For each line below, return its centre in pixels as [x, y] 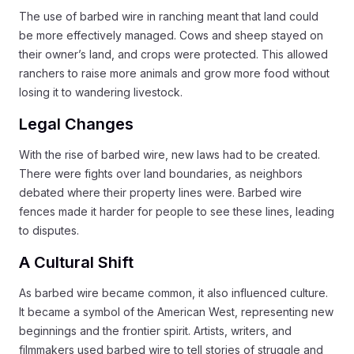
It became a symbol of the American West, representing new [176, 311]
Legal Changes [76, 124]
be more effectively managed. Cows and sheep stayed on [171, 35]
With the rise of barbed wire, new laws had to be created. [169, 154]
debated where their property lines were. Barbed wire [160, 192]
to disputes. [49, 230]
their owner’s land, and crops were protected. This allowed [173, 54]
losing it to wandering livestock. [101, 92]
